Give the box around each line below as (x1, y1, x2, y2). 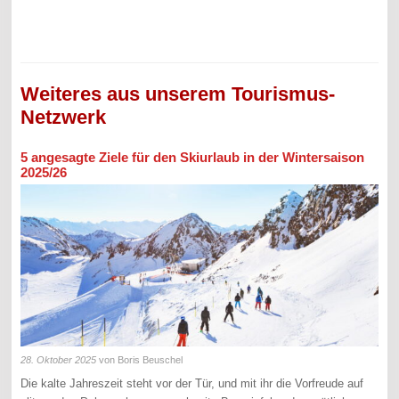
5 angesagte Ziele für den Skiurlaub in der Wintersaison (20, 149, 365, 165)
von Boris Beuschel (96, 354, 183, 365)
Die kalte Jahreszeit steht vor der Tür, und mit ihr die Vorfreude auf (20, 377, 364, 390)
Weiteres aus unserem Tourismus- (20, 83, 336, 106)
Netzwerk (20, 106, 107, 129)
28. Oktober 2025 (20, 354, 97, 365)
